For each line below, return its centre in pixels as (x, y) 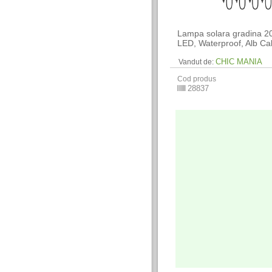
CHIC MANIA (239, 62)
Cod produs (197, 79)
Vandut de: (196, 62)
